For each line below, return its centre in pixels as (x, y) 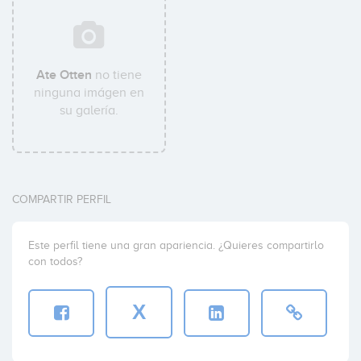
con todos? (55, 261)
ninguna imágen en (89, 93)
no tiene (117, 75)
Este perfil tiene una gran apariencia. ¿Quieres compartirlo (176, 245)
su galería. (89, 110)
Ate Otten (64, 75)
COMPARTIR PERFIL (62, 199)
